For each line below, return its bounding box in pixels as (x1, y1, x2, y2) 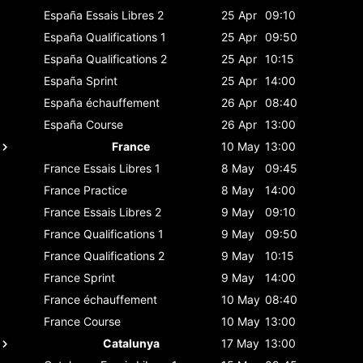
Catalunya (102, 335, 160, 350)
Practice (83, 182, 127, 197)
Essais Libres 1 (83, 160, 160, 175)
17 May (221, 335, 259, 350)
